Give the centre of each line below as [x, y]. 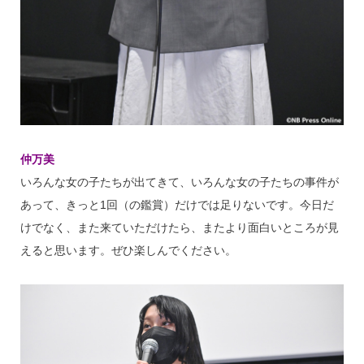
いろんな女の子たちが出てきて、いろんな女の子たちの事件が [179, 182]
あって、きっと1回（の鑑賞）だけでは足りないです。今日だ [177, 204]
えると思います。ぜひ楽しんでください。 [128, 250]
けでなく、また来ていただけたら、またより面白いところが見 [179, 227]
